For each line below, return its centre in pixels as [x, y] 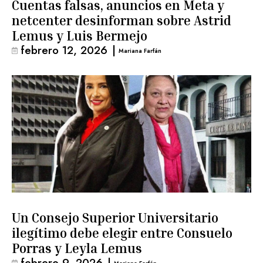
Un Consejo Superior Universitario [115, 218]
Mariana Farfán [140, 50]
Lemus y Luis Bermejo [80, 36]
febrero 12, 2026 [64, 50]
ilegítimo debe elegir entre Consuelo [122, 233]
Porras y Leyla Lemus [77, 248]
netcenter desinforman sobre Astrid [122, 21]
